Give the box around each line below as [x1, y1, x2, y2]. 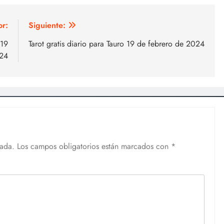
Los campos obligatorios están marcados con [17, 140, 171, 152]
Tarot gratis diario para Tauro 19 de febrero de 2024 [28, 37, 204, 49]
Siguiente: [28, 19, 65, 31]
